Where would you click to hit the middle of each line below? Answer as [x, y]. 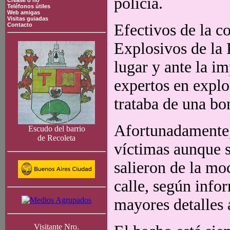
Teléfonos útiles [29, 6]
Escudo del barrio [56, 129]
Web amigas [24, 12]
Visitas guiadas [28, 18]
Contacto [20, 25]
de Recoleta [56, 138]
